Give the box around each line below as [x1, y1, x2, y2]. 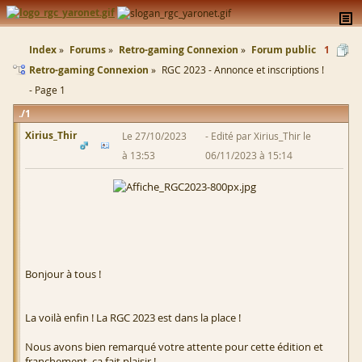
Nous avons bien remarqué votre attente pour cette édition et [25, 339, 323, 355]
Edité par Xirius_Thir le [211, 129, 312, 142]
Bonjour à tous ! [25, 267, 101, 282]
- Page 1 [29, 83, 65, 96]
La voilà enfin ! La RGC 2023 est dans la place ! [25, 310, 241, 326]
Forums [69, 43, 106, 57]
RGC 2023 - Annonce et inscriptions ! [162, 63, 324, 76]
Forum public [251, 43, 316, 57]
